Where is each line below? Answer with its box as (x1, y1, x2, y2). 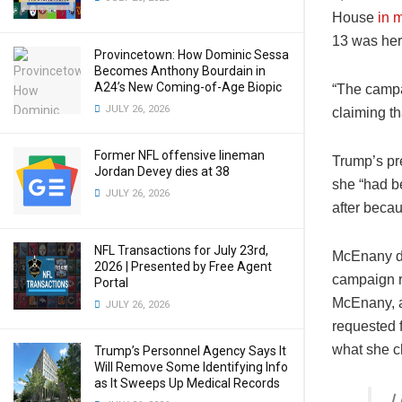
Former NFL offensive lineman (94, 148, 265, 162)
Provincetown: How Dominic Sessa (94, 48, 289, 62)
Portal (94, 275, 128, 290)
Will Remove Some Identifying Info (94, 360, 288, 374)
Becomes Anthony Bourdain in (94, 64, 266, 78)
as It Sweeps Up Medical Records (94, 376, 280, 390)
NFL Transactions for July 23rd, (94, 243, 268, 258)
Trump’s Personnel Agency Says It (94, 344, 286, 358)
